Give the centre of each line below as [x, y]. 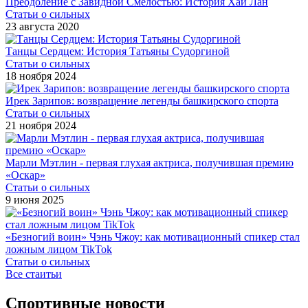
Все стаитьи [34, 274]
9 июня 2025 [35, 199]
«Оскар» [25, 175]
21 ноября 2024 [41, 125]
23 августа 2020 [42, 26]
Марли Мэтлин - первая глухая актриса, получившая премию [150, 162]
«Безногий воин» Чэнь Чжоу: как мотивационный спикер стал [153, 236]
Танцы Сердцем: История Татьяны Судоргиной [118, 51]
